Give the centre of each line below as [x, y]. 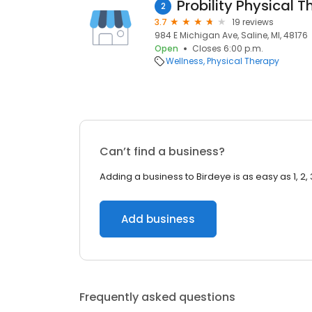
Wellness [185, 61]
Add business [158, 219]
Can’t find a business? [162, 151]
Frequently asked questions [157, 297]
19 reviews [253, 22]
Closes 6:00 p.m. [228, 48]
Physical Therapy [243, 61]
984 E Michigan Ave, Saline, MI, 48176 [231, 35]
